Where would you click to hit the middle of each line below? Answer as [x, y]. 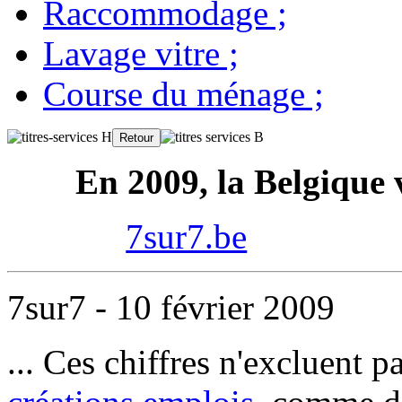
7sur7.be [187, 236]
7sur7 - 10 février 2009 [171, 307]
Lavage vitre [131, 53]
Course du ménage [174, 94]
